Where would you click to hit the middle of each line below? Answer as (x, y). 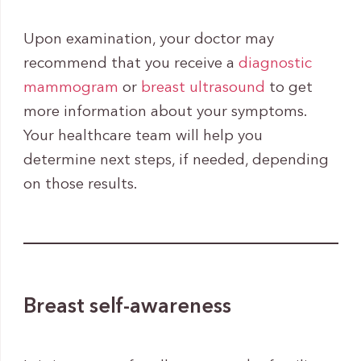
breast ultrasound (203, 89)
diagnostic (275, 64)
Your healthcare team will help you (143, 137)
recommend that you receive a (131, 64)
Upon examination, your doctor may (148, 40)
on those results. (80, 185)
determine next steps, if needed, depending (176, 161)
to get (288, 89)
